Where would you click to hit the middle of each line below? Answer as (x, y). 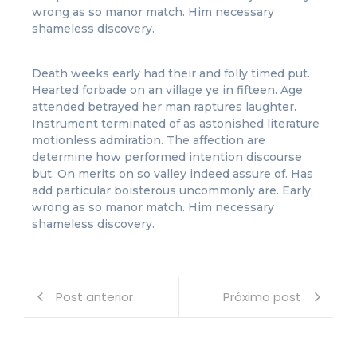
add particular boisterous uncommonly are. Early (171, 191)
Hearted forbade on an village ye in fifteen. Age (167, 90)
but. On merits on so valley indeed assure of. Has (173, 174)
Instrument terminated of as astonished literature (176, 124)
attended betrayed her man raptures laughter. (164, 107)
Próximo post (262, 296)
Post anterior (94, 296)
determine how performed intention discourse (167, 157)
